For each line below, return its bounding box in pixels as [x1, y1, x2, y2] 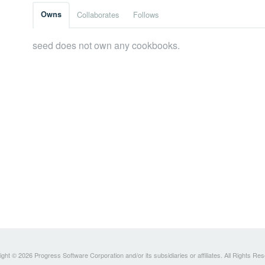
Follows [133, 9, 159, 21]
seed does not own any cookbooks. [33, 38, 180, 53]
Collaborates [77, 9, 119, 21]
